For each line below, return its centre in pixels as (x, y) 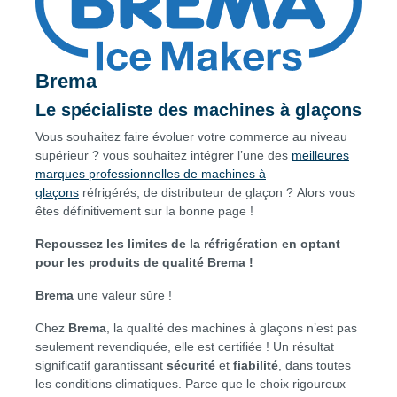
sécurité (191, 365)
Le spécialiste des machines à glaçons (198, 109)
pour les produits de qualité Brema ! (144, 262)
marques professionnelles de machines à (151, 173)
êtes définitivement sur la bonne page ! (144, 210)
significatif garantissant (99, 365)
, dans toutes (315, 365)
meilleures (320, 155)
